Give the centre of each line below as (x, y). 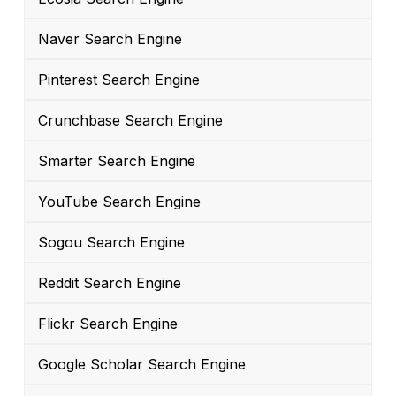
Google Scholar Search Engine (142, 365)
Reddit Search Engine (110, 283)
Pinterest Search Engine (119, 80)
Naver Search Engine (110, 39)
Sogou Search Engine (111, 243)
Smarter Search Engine (117, 161)
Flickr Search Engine (108, 324)
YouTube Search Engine (119, 202)
